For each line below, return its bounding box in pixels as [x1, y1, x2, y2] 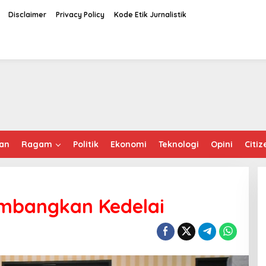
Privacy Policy [55, 10, 104, 19]
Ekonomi [110, 139, 147, 150]
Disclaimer [8, 10, 46, 19]
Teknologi [159, 139, 199, 150]
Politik [73, 139, 99, 150]
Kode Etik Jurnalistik [113, 10, 186, 19]
